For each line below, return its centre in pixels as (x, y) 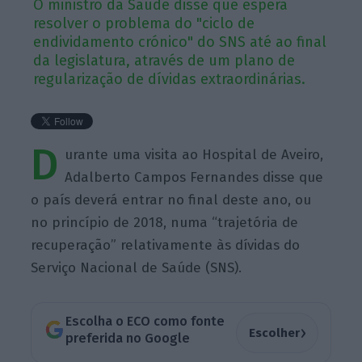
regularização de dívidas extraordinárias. (170, 79)
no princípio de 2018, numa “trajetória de (165, 222)
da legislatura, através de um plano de (164, 60)
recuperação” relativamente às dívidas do (166, 245)
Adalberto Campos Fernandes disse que (194, 177)
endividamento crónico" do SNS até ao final (180, 42)
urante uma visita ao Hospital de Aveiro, (194, 154)
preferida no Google (127, 339)
